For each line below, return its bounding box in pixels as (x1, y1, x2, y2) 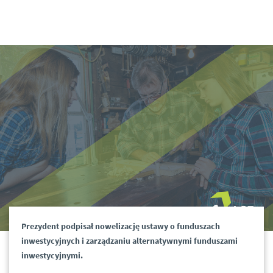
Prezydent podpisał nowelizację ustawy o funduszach (21, 221, 220, 232)
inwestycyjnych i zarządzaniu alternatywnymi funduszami (21, 235, 238, 247)
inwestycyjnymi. (21, 250, 83, 261)
